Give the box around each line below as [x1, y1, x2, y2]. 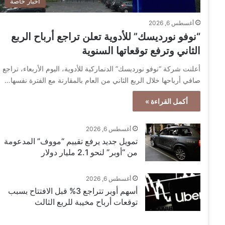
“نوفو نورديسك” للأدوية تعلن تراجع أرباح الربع [11, 31, 201, 43]
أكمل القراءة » [145, 97, 188, 106]
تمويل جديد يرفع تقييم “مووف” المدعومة [4, 136, 138, 147]
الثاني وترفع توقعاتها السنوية [82, 45, 201, 57]
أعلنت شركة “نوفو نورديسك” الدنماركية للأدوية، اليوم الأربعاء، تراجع [3, 64, 201, 73]
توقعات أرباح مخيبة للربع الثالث [35, 197, 138, 207]
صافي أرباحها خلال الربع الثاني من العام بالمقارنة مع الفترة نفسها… [5, 76, 201, 85]
